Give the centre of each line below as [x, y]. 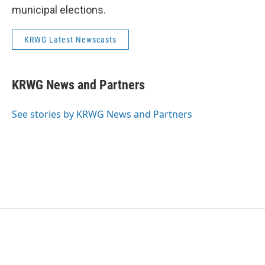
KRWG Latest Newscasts [70, 40]
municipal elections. [59, 10]
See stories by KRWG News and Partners [102, 114]
